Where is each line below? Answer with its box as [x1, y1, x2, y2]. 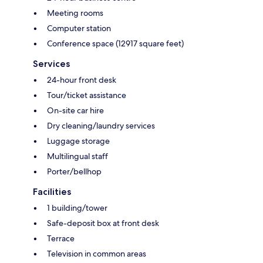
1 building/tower [47, 203, 107, 214]
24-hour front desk [47, 75, 116, 86]
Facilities [33, 186, 71, 198]
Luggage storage [47, 136, 110, 147]
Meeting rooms [47, 8, 103, 19]
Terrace [47, 233, 75, 244]
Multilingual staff [47, 151, 108, 162]
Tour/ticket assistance [47, 90, 126, 101]
